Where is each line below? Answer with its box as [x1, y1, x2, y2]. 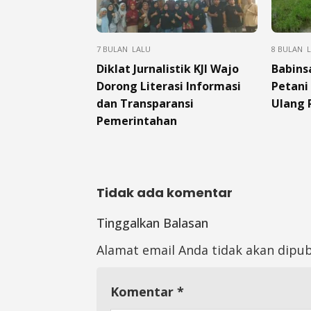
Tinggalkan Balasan [96, 214, 208, 231]
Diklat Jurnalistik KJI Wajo [96, 60, 239, 76]
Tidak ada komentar [96, 183, 233, 201]
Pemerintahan [96, 112, 177, 128]
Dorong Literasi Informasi [96, 78, 241, 94]
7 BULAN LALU [96, 43, 151, 54]
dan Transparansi [96, 95, 194, 111]
